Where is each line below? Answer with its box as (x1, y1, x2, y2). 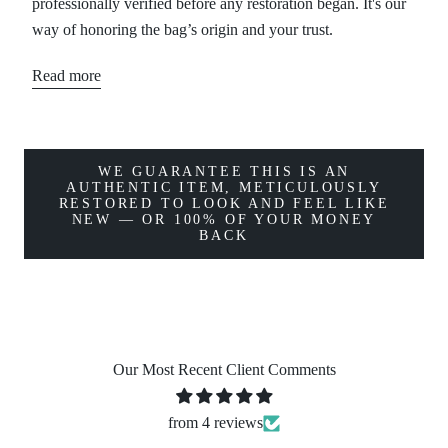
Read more (32, 67, 101, 85)
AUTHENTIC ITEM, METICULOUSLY (66, 180, 382, 196)
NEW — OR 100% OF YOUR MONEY (71, 212, 377, 228)
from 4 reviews (168, 414, 263, 432)
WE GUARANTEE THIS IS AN (97, 164, 351, 180)
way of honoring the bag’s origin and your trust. (32, 21, 333, 39)
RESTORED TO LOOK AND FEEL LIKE (58, 196, 390, 212)
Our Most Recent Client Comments (112, 361, 336, 379)
